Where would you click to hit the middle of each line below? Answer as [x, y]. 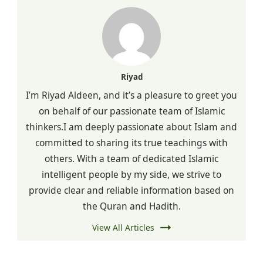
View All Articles [123, 227]
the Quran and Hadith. [131, 206]
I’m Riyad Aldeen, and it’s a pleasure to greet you [131, 95]
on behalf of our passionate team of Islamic [131, 111]
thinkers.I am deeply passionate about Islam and [131, 127]
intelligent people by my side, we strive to [131, 174]
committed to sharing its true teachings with [131, 142]
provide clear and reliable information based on [131, 190]
